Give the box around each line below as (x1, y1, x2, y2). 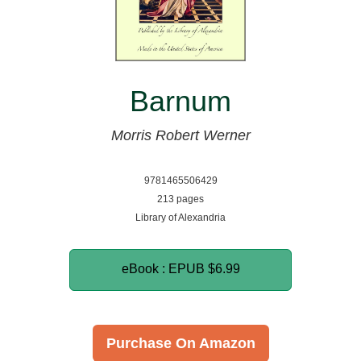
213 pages (157, 193, 204, 205)
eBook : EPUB (121, 262, 208, 276)
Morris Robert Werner (110, 127, 251, 144)
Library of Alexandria (135, 212, 226, 224)
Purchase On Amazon (106, 335, 255, 352)
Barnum (130, 85, 231, 118)
